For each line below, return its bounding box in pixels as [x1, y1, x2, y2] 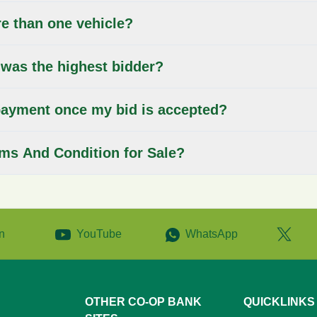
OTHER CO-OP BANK [85, 296, 202, 308]
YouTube [76, 228, 122, 240]
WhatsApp [185, 228, 238, 240]
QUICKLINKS [243, 296, 315, 308]
